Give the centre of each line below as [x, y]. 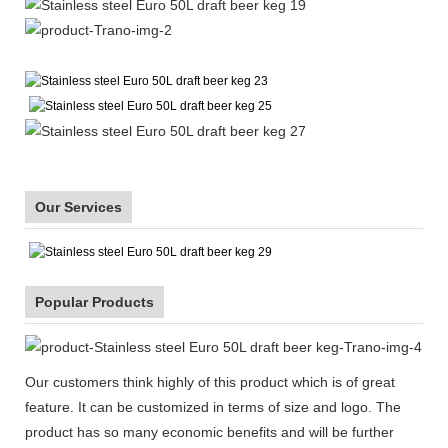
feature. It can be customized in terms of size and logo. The [213, 407]
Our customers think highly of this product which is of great [210, 382]
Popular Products [94, 302]
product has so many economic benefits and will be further [209, 432]
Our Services [78, 207]
